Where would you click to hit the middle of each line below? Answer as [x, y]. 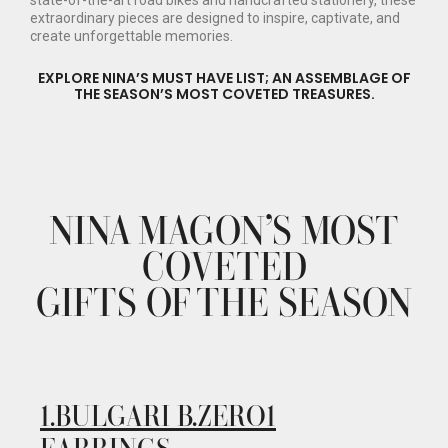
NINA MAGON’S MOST [224, 228]
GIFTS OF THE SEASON [224, 300]
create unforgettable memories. [131, 36]
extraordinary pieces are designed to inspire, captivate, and [215, 18]
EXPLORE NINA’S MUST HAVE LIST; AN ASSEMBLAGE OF [224, 78]
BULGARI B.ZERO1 [165, 414]
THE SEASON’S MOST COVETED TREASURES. [224, 94]
